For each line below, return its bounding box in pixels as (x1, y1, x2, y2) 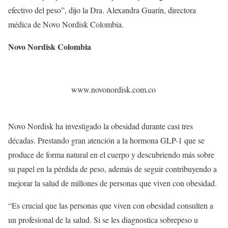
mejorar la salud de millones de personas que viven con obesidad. (8, 177, 217, 188)
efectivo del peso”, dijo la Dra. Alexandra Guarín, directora (8, 4, 196, 15)
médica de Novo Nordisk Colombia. (8, 18, 124, 30)
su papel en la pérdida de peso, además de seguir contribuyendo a (8, 163, 217, 174)
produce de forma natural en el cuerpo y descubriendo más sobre (8, 149, 214, 160)
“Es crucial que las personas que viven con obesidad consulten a (8, 199, 213, 211)
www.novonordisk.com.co (8, 83, 156, 95)
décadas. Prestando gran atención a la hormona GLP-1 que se (8, 134, 205, 146)
